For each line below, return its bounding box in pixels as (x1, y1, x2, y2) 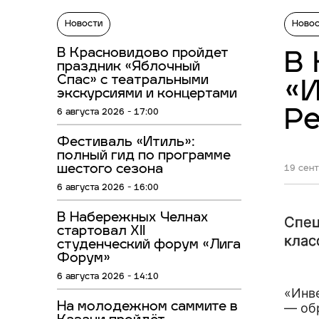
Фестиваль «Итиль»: (57, 136, 195, 150)
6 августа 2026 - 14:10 (57, 273, 159, 282)
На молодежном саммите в (57, 300, 238, 315)
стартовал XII (57, 225, 145, 239)
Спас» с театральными (57, 74, 209, 88)
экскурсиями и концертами (57, 88, 237, 102)
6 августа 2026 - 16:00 (57, 184, 159, 193)
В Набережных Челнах (57, 211, 209, 226)
